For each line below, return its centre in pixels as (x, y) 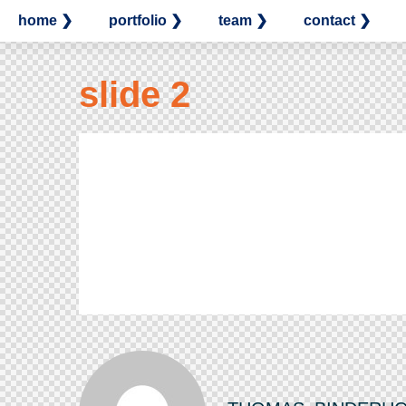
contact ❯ (337, 20)
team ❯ (243, 20)
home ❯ (45, 20)
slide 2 (135, 94)
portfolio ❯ (145, 20)
